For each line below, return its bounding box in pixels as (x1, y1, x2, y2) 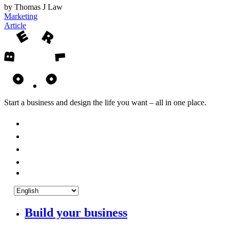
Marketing (4, 12, 37, 21)
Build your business (25, 206, 127, 220)
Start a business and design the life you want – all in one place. (4, 98, 206, 107)
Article (4, 21, 26, 30)
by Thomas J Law (4, 3, 63, 12)
